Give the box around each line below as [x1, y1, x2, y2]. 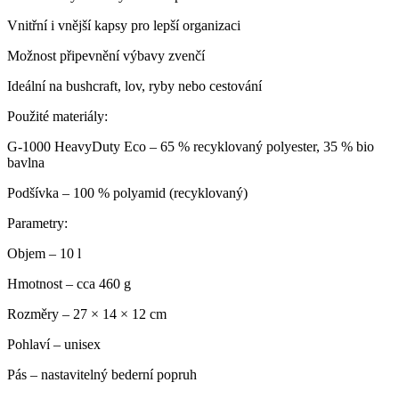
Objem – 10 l [7, 246, 81, 262]
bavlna [7, 155, 45, 171]
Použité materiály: [7, 109, 108, 125]
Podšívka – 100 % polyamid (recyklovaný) [7, 185, 248, 201]
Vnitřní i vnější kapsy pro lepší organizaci [7, 18, 240, 34]
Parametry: [7, 216, 68, 232]
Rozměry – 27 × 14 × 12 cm [7, 306, 167, 322]
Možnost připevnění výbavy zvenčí [7, 48, 205, 64]
